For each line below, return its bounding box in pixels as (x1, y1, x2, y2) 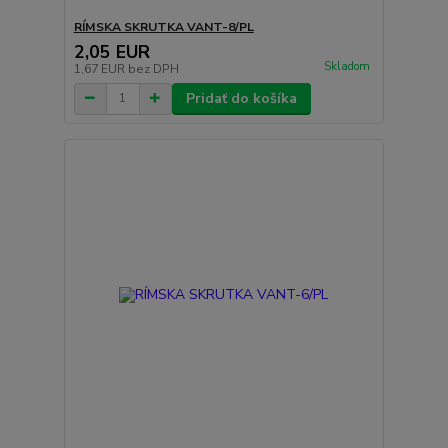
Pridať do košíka (185, 88, 297, 108)
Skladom (323, 58, 370, 74)
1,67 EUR (73, 60, 128, 77)
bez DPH (127, 60, 179, 77)
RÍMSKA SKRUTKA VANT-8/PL (73, 18, 254, 35)
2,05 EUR (73, 39, 150, 64)
